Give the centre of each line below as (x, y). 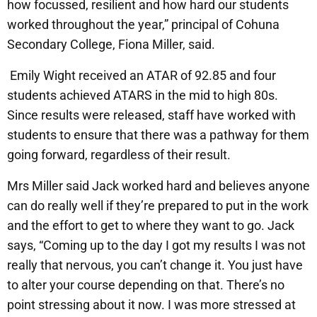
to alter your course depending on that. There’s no (146, 285)
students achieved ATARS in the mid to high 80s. (143, 96)
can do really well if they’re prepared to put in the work (158, 206)
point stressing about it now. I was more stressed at (151, 305)
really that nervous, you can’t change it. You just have (155, 265)
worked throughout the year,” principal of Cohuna (143, 25)
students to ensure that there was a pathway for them (158, 135)
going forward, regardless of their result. (119, 155)
